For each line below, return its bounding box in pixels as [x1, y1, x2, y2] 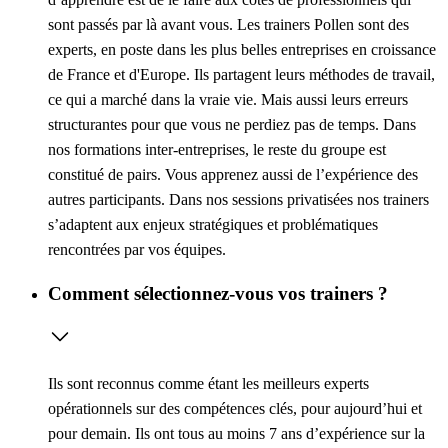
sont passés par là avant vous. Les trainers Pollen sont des [48, 15, 409, 33]
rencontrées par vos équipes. [48, 240, 226, 258]
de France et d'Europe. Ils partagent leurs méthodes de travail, [48, 65, 435, 83]
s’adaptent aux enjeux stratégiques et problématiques [48, 215, 378, 233]
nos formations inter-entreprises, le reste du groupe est [48, 140, 386, 158]
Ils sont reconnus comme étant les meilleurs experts [48, 375, 369, 393]
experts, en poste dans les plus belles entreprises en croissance [48, 40, 436, 58]
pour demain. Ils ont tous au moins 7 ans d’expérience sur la [48, 425, 425, 443]
